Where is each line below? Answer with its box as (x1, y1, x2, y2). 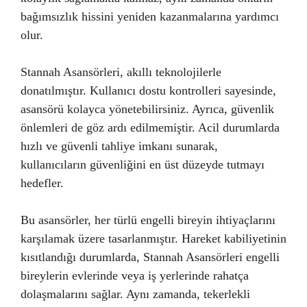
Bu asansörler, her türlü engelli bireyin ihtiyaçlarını (21, 212, 275, 227)
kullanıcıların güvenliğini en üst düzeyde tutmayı (21, 157, 265, 171)
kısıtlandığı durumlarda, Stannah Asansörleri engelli (21, 249, 280, 264)
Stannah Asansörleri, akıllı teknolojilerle (21, 64, 221, 79)
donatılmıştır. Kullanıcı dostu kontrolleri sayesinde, (21, 83, 276, 97)
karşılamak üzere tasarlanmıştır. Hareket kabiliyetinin (21, 231, 286, 245)
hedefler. (21, 175, 64, 190)
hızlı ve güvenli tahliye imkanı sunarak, (21, 138, 218, 153)
